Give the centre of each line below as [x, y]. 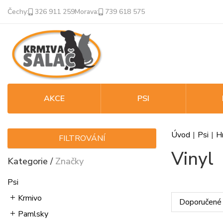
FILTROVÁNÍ [82, 138]
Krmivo [30, 198]
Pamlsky [33, 214]
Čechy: [18, 12]
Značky [69, 161]
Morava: [87, 12]
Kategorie [28, 161]
